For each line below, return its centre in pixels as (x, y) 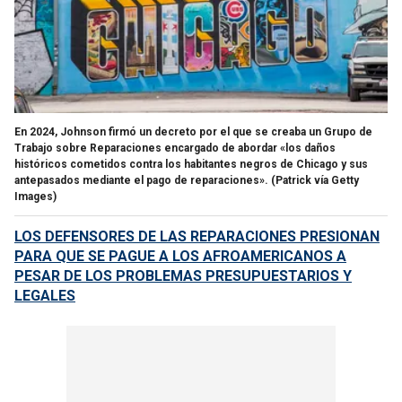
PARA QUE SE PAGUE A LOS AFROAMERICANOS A (180, 256)
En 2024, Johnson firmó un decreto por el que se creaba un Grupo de (193, 131)
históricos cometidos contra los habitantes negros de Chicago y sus (191, 164)
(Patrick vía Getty (315, 180)
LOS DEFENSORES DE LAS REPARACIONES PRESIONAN (197, 236)
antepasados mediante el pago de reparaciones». (141, 180)
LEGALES (45, 295)
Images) (35, 196)
